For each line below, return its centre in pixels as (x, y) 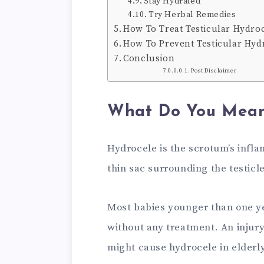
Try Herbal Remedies (192, 15)
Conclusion (149, 59)
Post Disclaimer (214, 71)
